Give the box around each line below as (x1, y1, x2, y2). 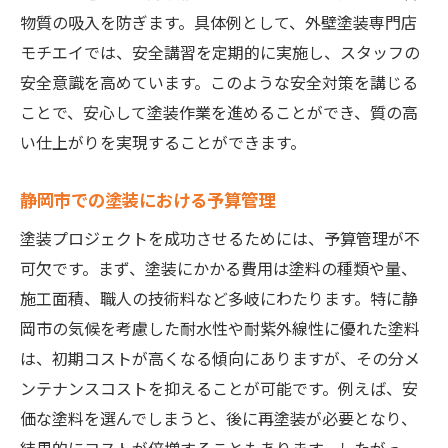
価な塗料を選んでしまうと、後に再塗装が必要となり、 (20, 406, 417, 431)
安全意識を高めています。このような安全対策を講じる (20, 70, 418, 95)
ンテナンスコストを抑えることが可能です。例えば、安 (20, 376, 418, 401)
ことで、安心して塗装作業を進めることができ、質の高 (20, 100, 418, 125)
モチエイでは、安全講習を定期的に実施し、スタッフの (20, 40, 420, 65)
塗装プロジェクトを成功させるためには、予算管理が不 (20, 226, 420, 251)
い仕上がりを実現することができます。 (20, 130, 306, 155)
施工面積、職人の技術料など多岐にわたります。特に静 (20, 286, 418, 311)
